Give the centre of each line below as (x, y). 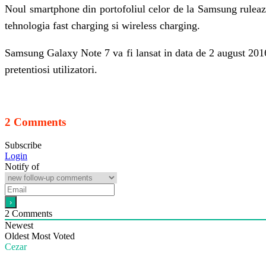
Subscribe (23, 145)
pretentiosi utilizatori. (51, 69)
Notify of (22, 167)
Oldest (17, 236)
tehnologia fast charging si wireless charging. (102, 25)
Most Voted (53, 236)
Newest (19, 226)
